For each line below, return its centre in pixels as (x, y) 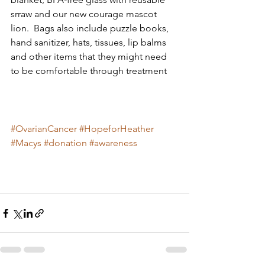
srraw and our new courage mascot (85, 14)
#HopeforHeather (117, 129)
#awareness (113, 143)
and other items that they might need (90, 57)
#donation (65, 143)
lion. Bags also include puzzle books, (91, 28)
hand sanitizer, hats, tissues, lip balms (90, 43)
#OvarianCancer (44, 129)
